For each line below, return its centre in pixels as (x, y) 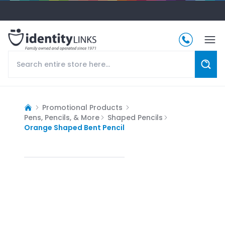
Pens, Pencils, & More (62, 117)
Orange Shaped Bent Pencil (74, 127)
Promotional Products (82, 107)
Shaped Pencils (135, 117)
